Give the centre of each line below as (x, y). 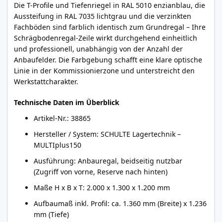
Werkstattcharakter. (46, 82)
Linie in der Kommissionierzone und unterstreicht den (104, 71)
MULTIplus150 (57, 145)
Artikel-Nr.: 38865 (62, 118)
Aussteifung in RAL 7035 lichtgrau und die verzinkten (103, 16)
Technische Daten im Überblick (67, 102)
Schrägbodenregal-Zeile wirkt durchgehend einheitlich (106, 38)
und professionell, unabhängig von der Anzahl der (98, 49)
